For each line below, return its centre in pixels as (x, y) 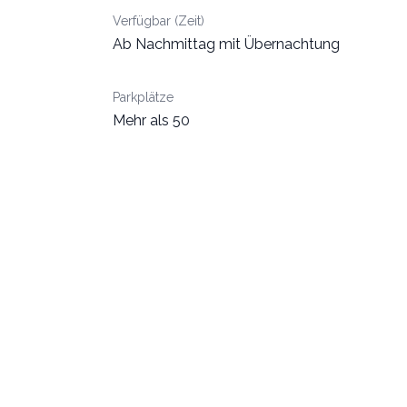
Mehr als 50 (151, 120)
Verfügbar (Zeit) (159, 21)
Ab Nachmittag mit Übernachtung (226, 44)
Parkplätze (143, 97)
